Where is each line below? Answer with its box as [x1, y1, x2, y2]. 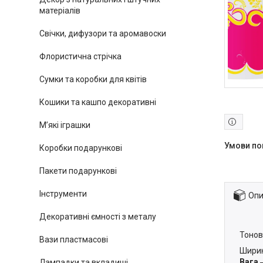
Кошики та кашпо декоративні [39, 97, 156, 107]
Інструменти [39, 189, 87, 198]
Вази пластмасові [39, 235, 108, 244]
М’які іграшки [39, 120, 90, 130]
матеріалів [39, 6, 80, 15]
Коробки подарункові [39, 143, 122, 153]
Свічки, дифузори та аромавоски [39, 29, 166, 38]
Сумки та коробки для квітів [39, 75, 147, 84]
